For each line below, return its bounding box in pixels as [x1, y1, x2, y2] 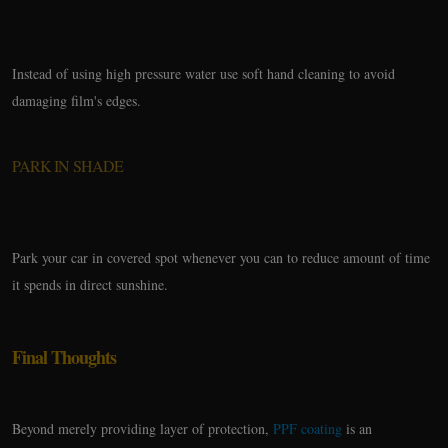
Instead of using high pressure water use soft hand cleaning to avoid [12, 64, 395, 83]
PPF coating [273, 419, 342, 438]
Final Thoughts [12, 344, 116, 370]
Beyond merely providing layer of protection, [12, 419, 273, 438]
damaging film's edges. [12, 91, 141, 110]
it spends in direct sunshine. [12, 275, 168, 294]
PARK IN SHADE [12, 155, 123, 176]
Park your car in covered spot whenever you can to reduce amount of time [12, 248, 430, 267]
